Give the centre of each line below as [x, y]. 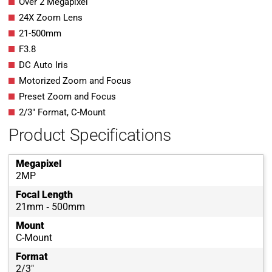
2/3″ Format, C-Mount [62, 113]
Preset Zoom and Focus [67, 97]
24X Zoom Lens [51, 18]
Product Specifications [90, 135]
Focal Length [44, 195]
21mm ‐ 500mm [50, 207]
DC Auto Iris [43, 65]
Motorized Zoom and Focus [75, 81]
